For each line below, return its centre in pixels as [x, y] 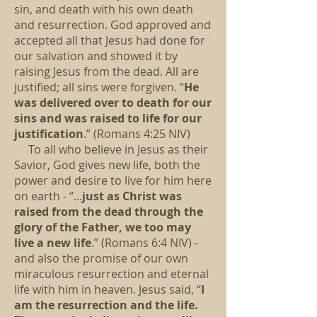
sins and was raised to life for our [108, 118]
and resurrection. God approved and [113, 25]
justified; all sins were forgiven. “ [99, 87]
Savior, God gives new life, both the [107, 165]
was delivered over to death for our [113, 103]
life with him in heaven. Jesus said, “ [108, 289]
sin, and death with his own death [104, 9]
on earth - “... [48, 196]
